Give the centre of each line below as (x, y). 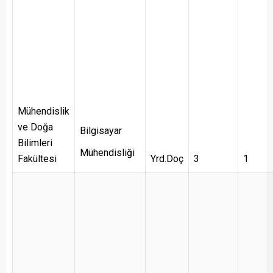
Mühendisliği (107, 152)
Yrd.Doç (167, 158)
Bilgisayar (101, 130)
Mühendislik (44, 111)
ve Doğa (35, 127)
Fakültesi (37, 158)
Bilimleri (35, 143)
